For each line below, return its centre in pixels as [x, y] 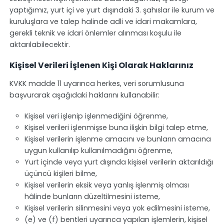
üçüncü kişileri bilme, [60, 173]
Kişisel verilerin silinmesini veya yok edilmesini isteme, [117, 208]
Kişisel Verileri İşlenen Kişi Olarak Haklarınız [101, 65]
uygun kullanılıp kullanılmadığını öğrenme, [98, 150]
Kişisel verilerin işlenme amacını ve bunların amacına [117, 139]
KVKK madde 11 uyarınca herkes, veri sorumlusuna [96, 84]
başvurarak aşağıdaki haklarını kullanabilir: [84, 95]
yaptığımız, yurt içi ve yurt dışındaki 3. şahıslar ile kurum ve [112, 10]
